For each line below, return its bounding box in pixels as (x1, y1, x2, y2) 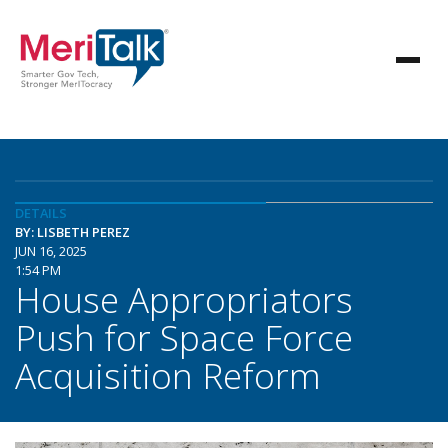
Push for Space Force (15, 313, 353, 361)
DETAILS (15, 204, 67, 222)
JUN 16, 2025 (15, 242, 87, 260)
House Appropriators (15, 275, 353, 323)
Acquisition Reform (15, 351, 321, 399)
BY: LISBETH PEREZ (15, 223, 130, 241)
